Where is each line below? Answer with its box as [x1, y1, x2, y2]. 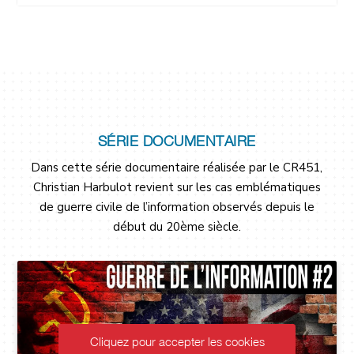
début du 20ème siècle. [112, 219, 241, 235]
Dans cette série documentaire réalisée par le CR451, [31, 160, 323, 175]
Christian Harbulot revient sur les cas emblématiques [32, 179, 321, 195]
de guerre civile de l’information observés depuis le [39, 199, 314, 215]
